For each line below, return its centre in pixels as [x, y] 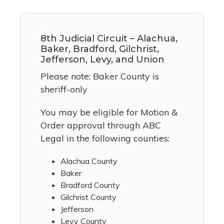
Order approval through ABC [101, 125]
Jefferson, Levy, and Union [102, 60]
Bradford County [90, 185]
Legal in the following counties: [105, 138]
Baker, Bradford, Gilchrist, [100, 49]
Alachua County [89, 161]
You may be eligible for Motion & [109, 112]
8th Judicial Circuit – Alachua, [109, 39]
